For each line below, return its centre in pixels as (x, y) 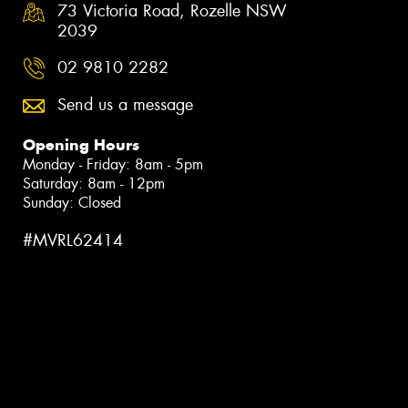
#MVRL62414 (73, 241)
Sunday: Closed (72, 203)
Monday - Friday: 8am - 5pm (113, 165)
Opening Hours (81, 145)
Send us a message (125, 105)
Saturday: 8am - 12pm (94, 184)
